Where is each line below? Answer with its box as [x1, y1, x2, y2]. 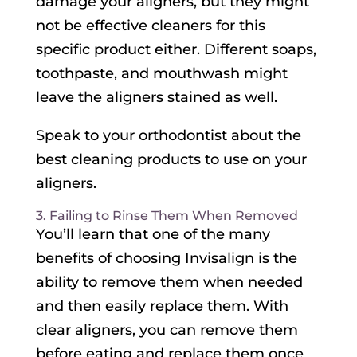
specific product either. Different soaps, [35, 41, 316, 59]
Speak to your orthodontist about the [35, 127, 301, 145]
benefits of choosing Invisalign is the [35, 249, 297, 268]
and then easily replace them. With [35, 297, 288, 316]
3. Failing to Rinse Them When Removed [35, 208, 298, 224]
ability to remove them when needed [35, 273, 303, 292]
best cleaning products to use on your [35, 151, 307, 169]
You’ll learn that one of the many [35, 226, 270, 244]
